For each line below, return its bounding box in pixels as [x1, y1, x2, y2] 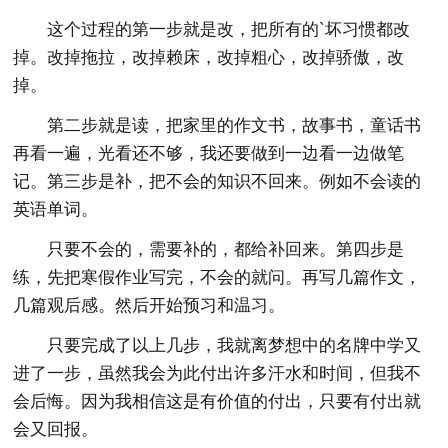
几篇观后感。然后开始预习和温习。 [13, 295, 286, 315]
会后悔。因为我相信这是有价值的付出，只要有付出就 [13, 391, 422, 411]
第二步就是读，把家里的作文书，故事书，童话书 [47, 115, 422, 135]
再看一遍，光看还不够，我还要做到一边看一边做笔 [13, 143, 405, 163]
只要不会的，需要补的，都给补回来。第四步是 [47, 239, 405, 259]
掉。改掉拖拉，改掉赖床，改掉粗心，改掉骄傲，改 [13, 47, 405, 67]
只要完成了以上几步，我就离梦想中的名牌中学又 [47, 335, 422, 355]
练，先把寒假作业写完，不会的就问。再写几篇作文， [13, 267, 422, 287]
